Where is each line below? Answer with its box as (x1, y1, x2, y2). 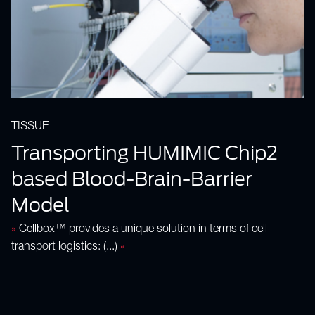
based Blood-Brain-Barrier (11, 167, 252, 190)
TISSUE (11, 122, 49, 134)
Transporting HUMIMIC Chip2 (11, 141, 278, 164)
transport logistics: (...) (11, 242, 120, 254)
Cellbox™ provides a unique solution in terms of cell (16, 224, 267, 236)
